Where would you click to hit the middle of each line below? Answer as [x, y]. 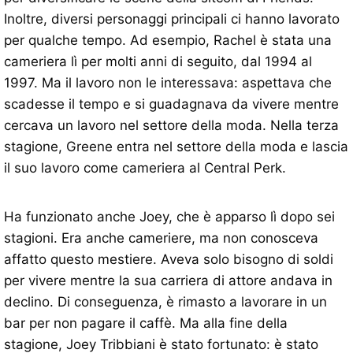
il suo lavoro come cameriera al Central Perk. [145, 168]
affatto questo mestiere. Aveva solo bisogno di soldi [169, 260]
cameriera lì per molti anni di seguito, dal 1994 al [158, 62]
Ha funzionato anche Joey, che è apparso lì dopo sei [169, 217]
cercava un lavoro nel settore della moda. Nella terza [171, 126]
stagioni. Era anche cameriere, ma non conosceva [161, 238]
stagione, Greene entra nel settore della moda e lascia [176, 147]
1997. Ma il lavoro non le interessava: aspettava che [168, 83]
